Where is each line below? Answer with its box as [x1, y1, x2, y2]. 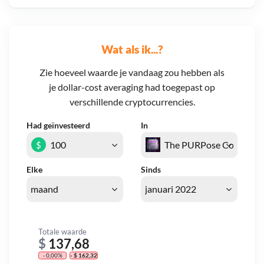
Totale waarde [38, 226, 87, 236]
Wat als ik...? [101, 42, 163, 56]
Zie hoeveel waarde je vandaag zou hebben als [39, 67, 225, 78]
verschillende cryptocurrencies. [69, 96, 195, 108]
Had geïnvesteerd [27, 120, 90, 131]
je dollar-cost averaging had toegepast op [49, 81, 215, 93]
